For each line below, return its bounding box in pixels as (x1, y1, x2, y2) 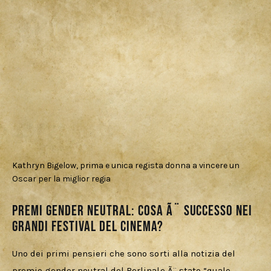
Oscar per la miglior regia (12, 174, 111, 184)
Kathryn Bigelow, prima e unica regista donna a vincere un (12, 160, 240, 171)
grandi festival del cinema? (12, 218, 163, 236)
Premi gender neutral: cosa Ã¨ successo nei (12, 202, 253, 220)
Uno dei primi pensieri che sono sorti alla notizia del (12, 247, 238, 259)
